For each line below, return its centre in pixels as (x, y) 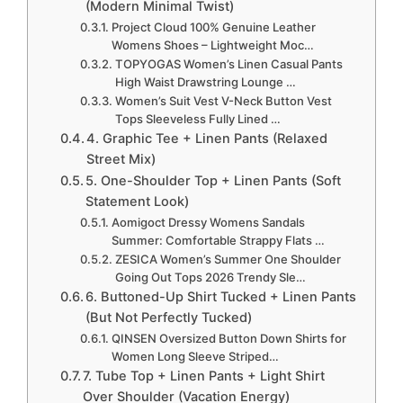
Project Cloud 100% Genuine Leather (214, 27)
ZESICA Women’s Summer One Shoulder (228, 260)
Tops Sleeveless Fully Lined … (198, 119)
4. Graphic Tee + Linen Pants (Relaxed (207, 139)
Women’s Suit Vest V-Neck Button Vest (224, 101)
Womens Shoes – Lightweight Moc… (213, 45)
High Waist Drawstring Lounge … (206, 82)
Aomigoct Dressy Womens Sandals (209, 223)
